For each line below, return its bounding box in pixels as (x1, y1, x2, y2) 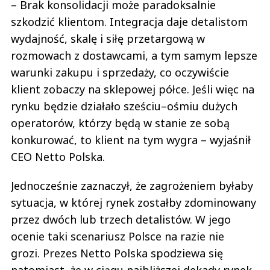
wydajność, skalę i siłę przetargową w (11, 31, 205, 46)
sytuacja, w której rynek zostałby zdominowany (11, 195, 256, 210)
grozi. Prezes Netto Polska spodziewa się (11, 246, 223, 261)
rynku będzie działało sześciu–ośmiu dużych (11, 99, 237, 114)
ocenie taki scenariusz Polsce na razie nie (11, 229, 224, 244)
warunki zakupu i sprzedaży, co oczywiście (11, 65, 229, 80)
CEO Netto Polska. (11, 149, 105, 165)
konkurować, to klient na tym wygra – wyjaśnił (11, 133, 251, 148)
